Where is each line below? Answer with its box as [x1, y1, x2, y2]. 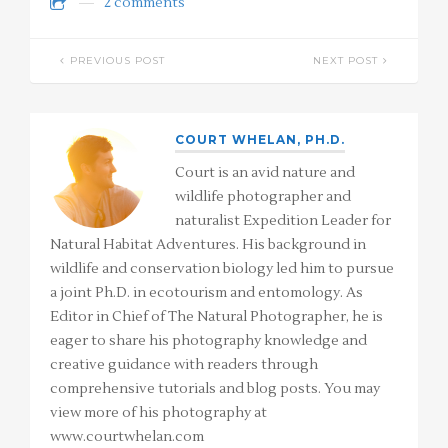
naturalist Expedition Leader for [175, 212, 391, 231]
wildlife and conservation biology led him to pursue [50, 260, 394, 279]
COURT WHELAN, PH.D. [175, 132, 345, 148]
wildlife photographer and [175, 188, 351, 207]
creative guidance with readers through [50, 356, 318, 375]
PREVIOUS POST [70, 54, 165, 68]
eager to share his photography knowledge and [50, 332, 367, 351]
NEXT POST [313, 54, 378, 68]
